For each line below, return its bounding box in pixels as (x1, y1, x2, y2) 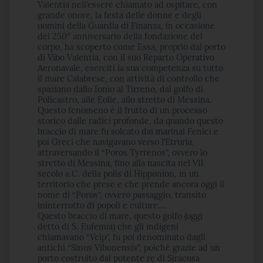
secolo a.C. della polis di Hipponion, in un (38, 168, 199, 179)
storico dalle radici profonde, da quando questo (38, 116, 223, 126)
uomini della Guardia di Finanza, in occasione (38, 21, 215, 31)
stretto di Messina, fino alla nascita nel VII (38, 158, 204, 168)
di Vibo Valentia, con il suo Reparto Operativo (38, 52, 214, 63)
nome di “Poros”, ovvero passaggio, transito (38, 190, 206, 200)
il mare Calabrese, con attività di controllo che (38, 73, 220, 84)
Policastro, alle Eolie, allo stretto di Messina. (38, 95, 212, 105)
